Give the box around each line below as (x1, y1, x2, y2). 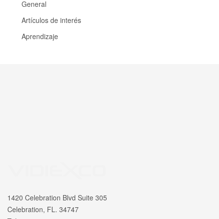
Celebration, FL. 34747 (7, 204, 79, 215)
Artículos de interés (20, 15, 81, 25)
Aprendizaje (20, 31, 58, 41)
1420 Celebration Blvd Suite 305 (7, 193, 107, 203)
